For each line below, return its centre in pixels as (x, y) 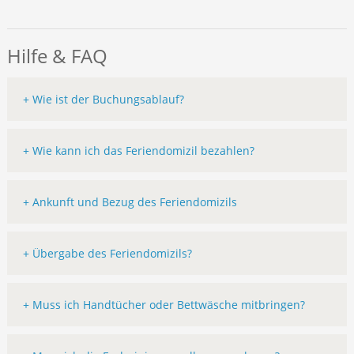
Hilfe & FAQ (57, 56)
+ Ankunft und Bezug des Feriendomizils (130, 202)
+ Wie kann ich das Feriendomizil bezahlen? (138, 151)
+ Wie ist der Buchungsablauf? (103, 100)
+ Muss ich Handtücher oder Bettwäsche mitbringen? (164, 305)
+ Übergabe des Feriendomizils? (107, 254)
